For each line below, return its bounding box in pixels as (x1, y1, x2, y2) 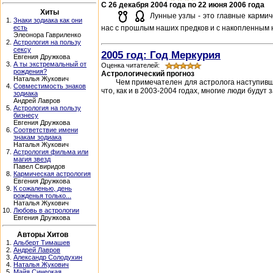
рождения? (13, 68, 47, 75)
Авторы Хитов (16, 230, 68, 239)
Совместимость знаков (13, 82, 86, 90)
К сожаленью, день (13, 185, 72, 192)
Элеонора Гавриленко (13, 31, 81, 38)
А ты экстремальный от (13, 60, 87, 68)
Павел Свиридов (13, 163, 65, 170)
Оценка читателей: (101, 62, 163, 69)
